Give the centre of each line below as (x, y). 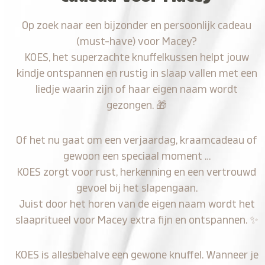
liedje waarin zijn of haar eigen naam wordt (137, 89)
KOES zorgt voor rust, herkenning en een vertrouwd (137, 172)
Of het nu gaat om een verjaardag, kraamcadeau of (137, 140)
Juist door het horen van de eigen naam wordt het (137, 204)
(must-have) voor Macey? (137, 41)
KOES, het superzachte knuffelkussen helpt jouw (137, 57)
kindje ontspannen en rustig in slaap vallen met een (137, 73)
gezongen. (132, 105)
